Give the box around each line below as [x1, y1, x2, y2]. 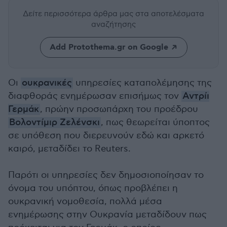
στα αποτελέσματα [135, 9, 204, 18]
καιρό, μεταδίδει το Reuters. [8, 143, 131, 154]
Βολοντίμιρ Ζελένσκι [9, 117, 100, 128]
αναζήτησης [91, 20, 136, 29]
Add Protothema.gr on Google [49, 42, 168, 53]
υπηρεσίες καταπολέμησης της [73, 78, 212, 88]
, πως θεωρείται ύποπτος [101, 117, 210, 128]
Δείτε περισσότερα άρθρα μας [23, 9, 135, 18]
